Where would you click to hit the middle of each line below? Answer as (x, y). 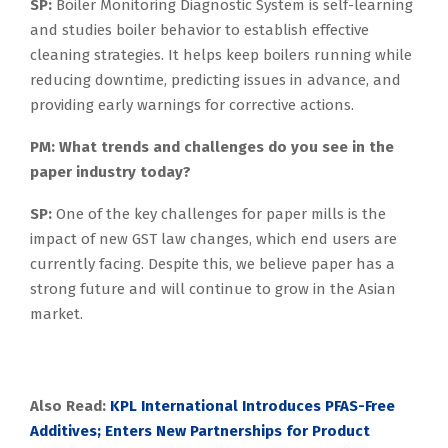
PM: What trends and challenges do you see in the (212, 147)
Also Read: (68, 406)
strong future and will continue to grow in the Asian (213, 289)
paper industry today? (110, 172)
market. (56, 314)
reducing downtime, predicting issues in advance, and (215, 80)
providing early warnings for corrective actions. (192, 105)
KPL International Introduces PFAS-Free (252, 406)
